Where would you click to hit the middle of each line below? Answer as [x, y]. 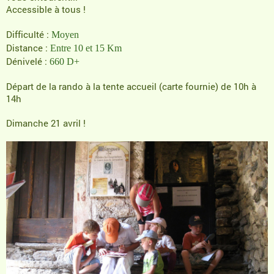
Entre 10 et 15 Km [86, 48]
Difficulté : [29, 34]
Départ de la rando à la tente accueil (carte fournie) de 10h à [131, 86]
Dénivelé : [28, 61]
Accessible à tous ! [46, 9]
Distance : [28, 47]
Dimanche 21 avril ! [46, 123]
